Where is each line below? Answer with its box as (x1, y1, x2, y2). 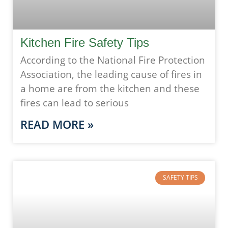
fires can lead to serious (20, 96, 129, 110)
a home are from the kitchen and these (20, 82, 199, 96)
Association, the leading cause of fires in (20, 68, 202, 81)
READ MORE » (20, 117, 94, 132)
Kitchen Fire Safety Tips (20, 36, 149, 50)
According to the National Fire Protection (20, 53, 205, 67)
